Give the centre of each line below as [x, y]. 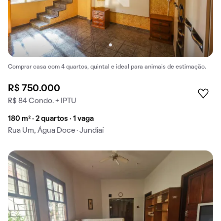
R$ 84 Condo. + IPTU [42, 101]
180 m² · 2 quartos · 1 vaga [51, 119]
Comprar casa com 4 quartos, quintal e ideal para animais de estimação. [107, 67]
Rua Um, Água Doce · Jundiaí [56, 131]
